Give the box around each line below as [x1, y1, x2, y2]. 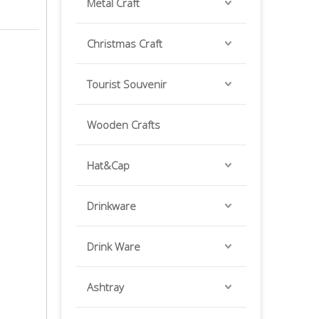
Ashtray [87, 280, 124, 294]
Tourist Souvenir [87, 77, 167, 91]
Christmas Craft [87, 36, 162, 51]
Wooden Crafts [87, 117, 160, 132]
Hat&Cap [87, 158, 130, 172]
